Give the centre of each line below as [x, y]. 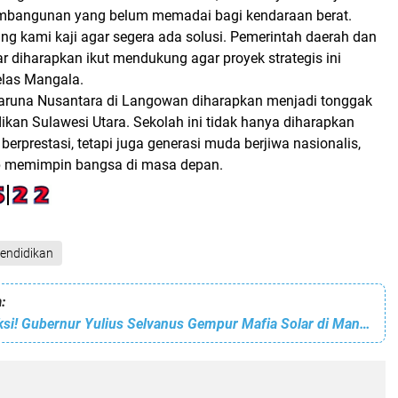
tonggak [346, 101]
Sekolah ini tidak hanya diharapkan [242, 122]
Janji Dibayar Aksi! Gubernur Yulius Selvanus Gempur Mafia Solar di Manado [365, 324]
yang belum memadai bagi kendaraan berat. [211, 16]
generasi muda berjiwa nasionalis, [254, 143]
